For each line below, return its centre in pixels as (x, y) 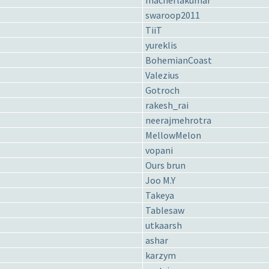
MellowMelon (173, 135)
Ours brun (165, 165)
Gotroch (162, 90)
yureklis (161, 45)
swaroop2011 (173, 15)
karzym (161, 255)
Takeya (160, 195)
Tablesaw (165, 210)
